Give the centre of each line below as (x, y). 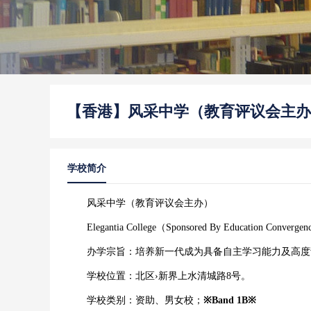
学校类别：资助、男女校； (135, 300)
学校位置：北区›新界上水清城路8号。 (159, 276)
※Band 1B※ (230, 300)
